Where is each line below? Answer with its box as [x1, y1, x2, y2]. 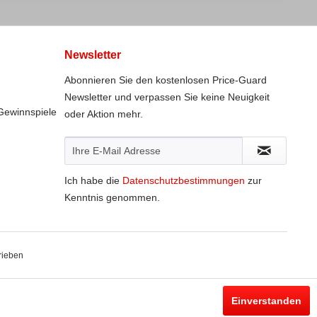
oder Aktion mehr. [64, 108, 143, 120]
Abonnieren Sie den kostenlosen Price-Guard [64, 74, 267, 86]
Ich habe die [64, 175, 122, 186]
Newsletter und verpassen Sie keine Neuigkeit [64, 91, 270, 103]
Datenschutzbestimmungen [122, 175, 245, 186]
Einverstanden [231, 295, 301, 306]
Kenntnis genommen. [64, 192, 160, 203]
